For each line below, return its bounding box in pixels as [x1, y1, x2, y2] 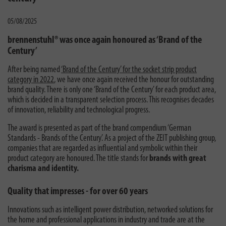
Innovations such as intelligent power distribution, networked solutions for [8, 205, 213, 215]
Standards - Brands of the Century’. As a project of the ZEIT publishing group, [8, 133, 216, 143]
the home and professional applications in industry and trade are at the [8, 215, 205, 225]
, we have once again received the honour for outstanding [54, 75, 214, 85]
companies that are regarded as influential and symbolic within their [8, 143, 197, 153]
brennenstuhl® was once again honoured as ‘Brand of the [8, 35, 202, 45]
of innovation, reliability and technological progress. [8, 105, 150, 115]
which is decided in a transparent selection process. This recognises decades [8, 95, 214, 105]
